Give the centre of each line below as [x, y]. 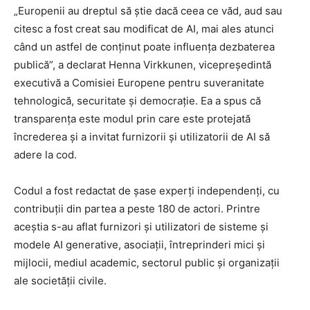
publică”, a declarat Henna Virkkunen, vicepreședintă [143, 64]
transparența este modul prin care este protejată [132, 118]
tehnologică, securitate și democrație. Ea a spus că [137, 100]
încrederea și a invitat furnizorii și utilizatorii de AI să [142, 136]
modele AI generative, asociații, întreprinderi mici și [139, 244]
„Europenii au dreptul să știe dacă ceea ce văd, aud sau [148, 10]
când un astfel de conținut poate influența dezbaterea [144, 46]
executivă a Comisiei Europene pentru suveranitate [139, 82]
